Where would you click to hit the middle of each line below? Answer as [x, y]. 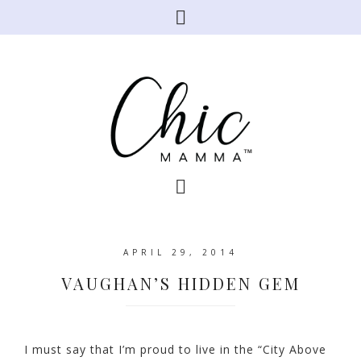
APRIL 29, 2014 [180, 252]
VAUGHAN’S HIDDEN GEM [180, 283]
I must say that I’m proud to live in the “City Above [175, 349]
